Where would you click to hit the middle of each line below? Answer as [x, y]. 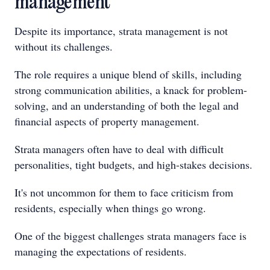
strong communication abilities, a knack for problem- [131, 90]
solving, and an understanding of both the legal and [127, 105]
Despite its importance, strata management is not [121, 31]
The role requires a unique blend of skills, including [128, 74]
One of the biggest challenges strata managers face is [130, 236]
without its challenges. [64, 46]
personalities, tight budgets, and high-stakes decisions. [133, 165]
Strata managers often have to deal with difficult [119, 149]
